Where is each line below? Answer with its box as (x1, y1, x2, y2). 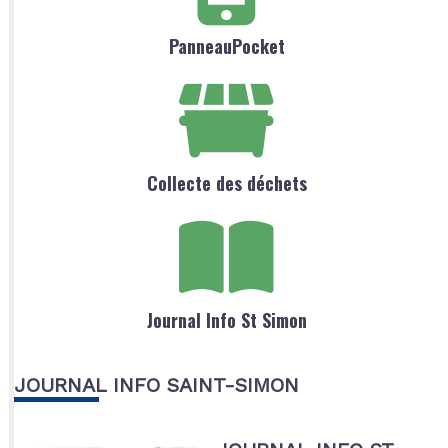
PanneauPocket (168, 33, 285, 60)
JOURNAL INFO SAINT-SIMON (13, 373, 299, 398)
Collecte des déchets (146, 170, 307, 197)
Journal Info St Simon (146, 307, 307, 334)
